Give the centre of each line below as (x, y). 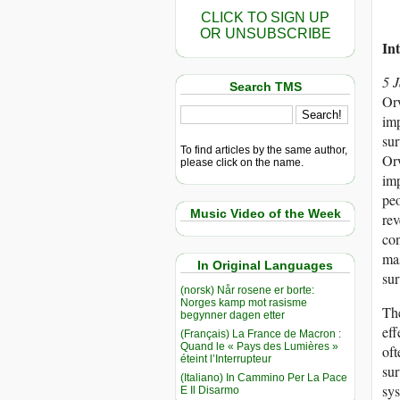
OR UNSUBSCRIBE (265, 33)
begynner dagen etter (233, 315)
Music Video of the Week (265, 213)
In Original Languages (265, 266)
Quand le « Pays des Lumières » (259, 346)
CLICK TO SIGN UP (265, 17)
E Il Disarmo (210, 390)
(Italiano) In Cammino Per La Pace (264, 377)
